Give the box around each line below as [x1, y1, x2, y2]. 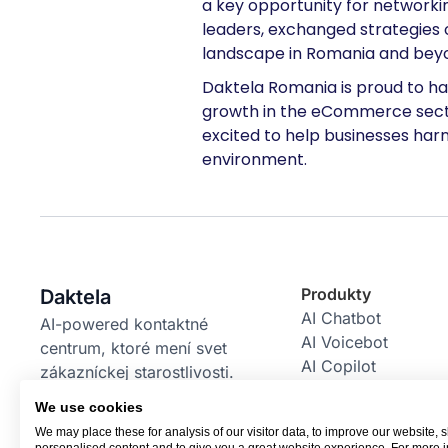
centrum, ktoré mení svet [40, 338, 228, 358]
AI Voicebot [300, 332, 388, 352]
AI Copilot [300, 356, 376, 376]
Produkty [300, 284, 371, 304]
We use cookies [35, 400, 143, 415]
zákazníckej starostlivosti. [40, 362, 235, 382]
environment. [202, 148, 307, 171]
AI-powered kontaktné [40, 314, 209, 334]
